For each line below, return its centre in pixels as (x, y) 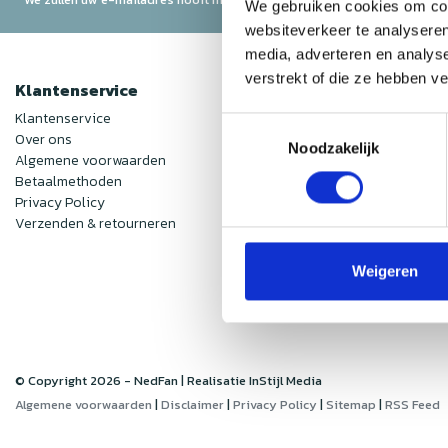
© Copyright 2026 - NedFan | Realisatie (130, 381)
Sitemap (351, 405)
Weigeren (384, 271)
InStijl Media (284, 381)
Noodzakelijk (334, 148)
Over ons (43, 140)
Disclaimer (192, 405)
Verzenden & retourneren (95, 224)
